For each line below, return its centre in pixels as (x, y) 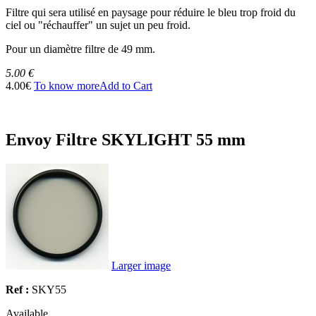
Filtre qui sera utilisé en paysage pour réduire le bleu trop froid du (151, 12)
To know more (67, 85)
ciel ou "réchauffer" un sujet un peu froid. (98, 25)
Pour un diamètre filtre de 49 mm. (80, 49)
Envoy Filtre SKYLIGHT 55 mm (126, 139)
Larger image (141, 265)
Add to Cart (126, 85)
